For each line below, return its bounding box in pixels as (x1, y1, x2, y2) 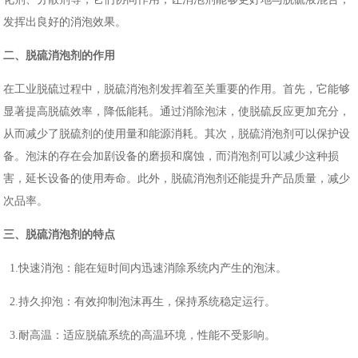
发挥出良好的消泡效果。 (3, 16, 127, 29)
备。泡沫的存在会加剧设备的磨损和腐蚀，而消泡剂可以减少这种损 (3, 150, 340, 163)
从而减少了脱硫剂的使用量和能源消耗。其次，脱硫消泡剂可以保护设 (3, 128, 351, 141)
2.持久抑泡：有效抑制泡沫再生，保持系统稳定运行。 (3, 296, 276, 308)
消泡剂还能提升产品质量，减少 (193, 173, 351, 185)
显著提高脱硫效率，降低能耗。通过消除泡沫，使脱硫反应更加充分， (3, 105, 351, 118)
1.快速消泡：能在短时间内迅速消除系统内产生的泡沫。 (3, 262, 288, 275)
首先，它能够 (283, 83, 351, 96)
